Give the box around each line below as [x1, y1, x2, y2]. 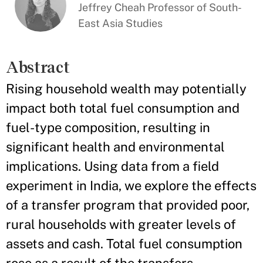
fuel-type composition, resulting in [6, 120, 210, 136]
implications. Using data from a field [6, 159, 219, 174]
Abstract [6, 58, 70, 77]
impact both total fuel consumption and [6, 100, 240, 116]
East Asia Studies [78, 17, 163, 29]
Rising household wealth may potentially [6, 81, 247, 97]
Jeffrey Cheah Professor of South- [78, 1, 242, 14]
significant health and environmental [6, 139, 225, 155]
